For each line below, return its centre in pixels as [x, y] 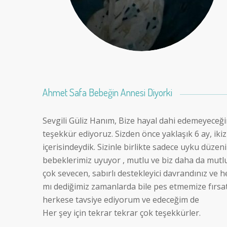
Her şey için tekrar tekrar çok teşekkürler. [121, 213]
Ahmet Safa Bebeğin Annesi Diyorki [107, 92]
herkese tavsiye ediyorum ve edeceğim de [121, 199]
